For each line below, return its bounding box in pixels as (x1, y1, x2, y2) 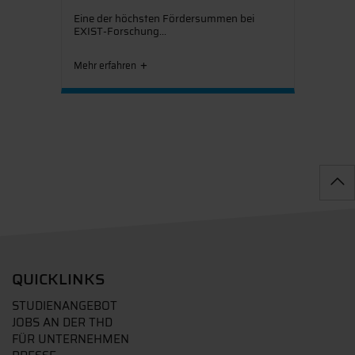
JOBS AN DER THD (12, 313, 113, 332)
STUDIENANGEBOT (12, 296, 117, 315)
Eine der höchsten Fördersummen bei (73, 10, 254, 27)
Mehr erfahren (73, 58, 136, 73)
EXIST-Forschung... (73, 23, 166, 40)
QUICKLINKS (12, 266, 105, 292)
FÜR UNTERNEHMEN (12, 330, 129, 349)
